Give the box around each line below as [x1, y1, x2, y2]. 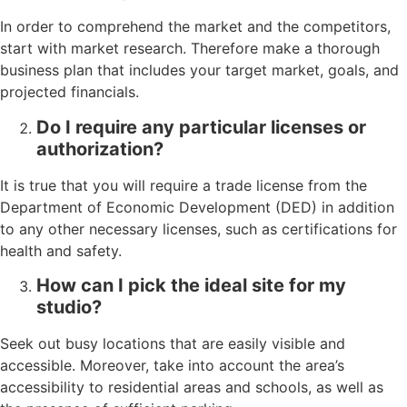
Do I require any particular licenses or [36, 115, 366, 138]
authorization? [36, 137, 164, 160]
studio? [36, 296, 102, 319]
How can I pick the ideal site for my [36, 274, 346, 297]
